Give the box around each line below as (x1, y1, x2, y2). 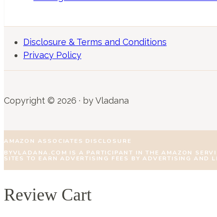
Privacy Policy (23, 49, 81, 60)
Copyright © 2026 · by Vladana (4, 95, 129, 106)
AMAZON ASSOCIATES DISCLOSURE (4, 137, 132, 145)
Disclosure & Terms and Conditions (23, 36, 167, 47)
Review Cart (4, 185, 92, 204)
